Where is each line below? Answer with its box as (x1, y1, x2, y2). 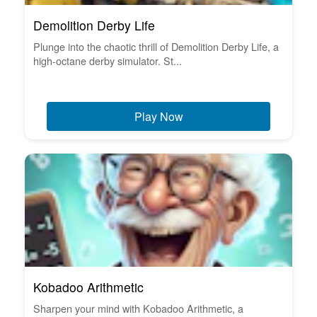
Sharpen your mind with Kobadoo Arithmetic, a (33, 300, 243, 316)
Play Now (134, 108, 183, 125)
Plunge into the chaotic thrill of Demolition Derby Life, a (33, 38, 279, 54)
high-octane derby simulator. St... (33, 52, 182, 68)
